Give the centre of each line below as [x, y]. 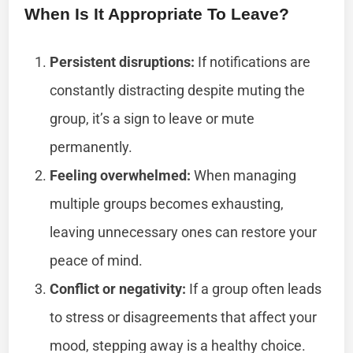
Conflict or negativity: [118, 288]
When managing [244, 175]
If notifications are [253, 61]
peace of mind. [97, 260]
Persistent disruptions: [123, 61]
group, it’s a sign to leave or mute [152, 118]
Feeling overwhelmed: [121, 175]
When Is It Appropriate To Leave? [157, 13]
